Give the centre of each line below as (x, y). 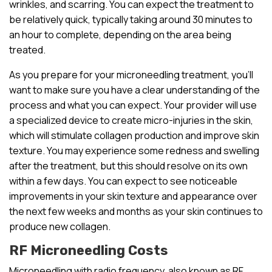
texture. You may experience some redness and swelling (134, 150)
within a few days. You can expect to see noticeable (123, 181)
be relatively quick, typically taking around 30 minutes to (131, 19)
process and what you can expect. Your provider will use (133, 105)
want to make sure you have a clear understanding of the (134, 90)
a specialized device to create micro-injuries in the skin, (131, 120)
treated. (27, 49)
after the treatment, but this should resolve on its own (128, 165)
